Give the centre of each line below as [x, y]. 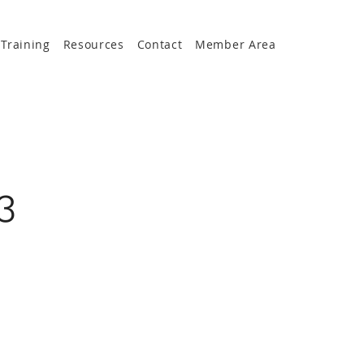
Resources [93, 44]
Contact [160, 44]
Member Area [236, 44]
